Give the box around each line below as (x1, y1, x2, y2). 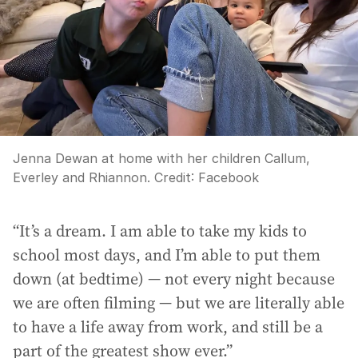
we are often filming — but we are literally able (13, 291, 344, 314)
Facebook (198, 169, 259, 185)
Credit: (150, 169, 198, 185)
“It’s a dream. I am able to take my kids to (13, 219, 307, 242)
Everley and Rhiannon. (13, 169, 150, 185)
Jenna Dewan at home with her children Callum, (13, 149, 310, 166)
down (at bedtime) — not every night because (13, 267, 335, 290)
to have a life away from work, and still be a (13, 315, 323, 338)
